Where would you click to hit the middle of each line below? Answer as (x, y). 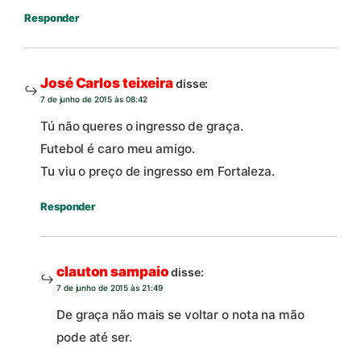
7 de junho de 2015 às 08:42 (94, 99)
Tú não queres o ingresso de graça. (142, 127)
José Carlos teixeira (107, 83)
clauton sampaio (113, 271)
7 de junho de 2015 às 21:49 (110, 287)
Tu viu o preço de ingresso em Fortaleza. (158, 172)
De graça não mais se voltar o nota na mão (180, 315)
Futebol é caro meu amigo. (118, 149)
